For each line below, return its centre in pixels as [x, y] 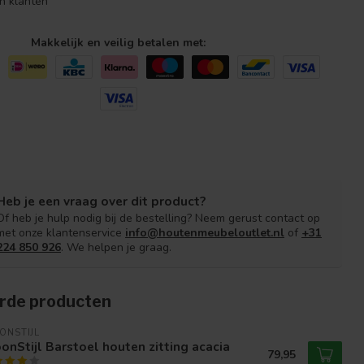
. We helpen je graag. [116, 247]
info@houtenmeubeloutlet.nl [205, 232]
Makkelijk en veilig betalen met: [119, 42]
